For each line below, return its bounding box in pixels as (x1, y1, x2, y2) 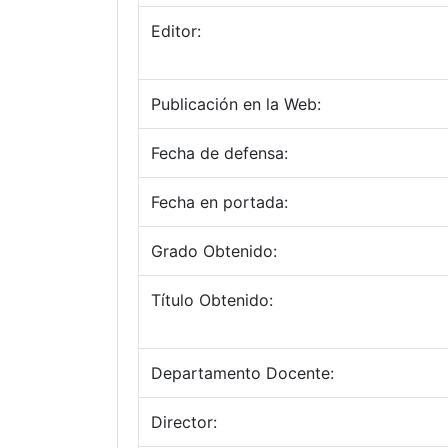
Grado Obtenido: (151, 241, 277, 261)
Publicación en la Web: (151, 94, 321, 114)
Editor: (151, 21, 201, 41)
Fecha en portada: (151, 192, 288, 212)
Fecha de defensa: (151, 143, 288, 163)
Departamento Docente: (151, 363, 334, 383)
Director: (151, 412, 217, 432)
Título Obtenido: (151, 290, 273, 310)
